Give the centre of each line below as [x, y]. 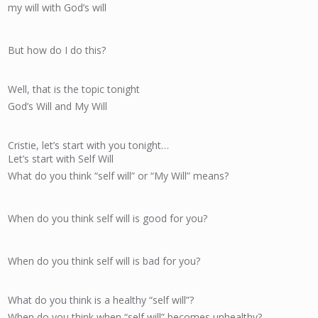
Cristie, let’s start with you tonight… [89, 145]
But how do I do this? [57, 50]
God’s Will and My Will [58, 106]
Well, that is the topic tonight [74, 89]
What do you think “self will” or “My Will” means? [119, 176]
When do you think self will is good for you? [108, 218]
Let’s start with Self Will [61, 159]
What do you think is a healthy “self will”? [101, 300]
